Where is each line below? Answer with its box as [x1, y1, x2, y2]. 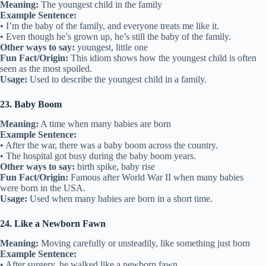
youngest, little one [75, 42, 148, 53]
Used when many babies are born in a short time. [27, 194, 213, 204]
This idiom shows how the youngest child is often [68, 53, 256, 64]
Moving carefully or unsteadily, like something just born [39, 237, 250, 248]
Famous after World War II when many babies [68, 172, 243, 183]
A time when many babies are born [39, 119, 171, 129]
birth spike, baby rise [75, 161, 155, 172]
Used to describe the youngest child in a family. [27, 74, 207, 85]
